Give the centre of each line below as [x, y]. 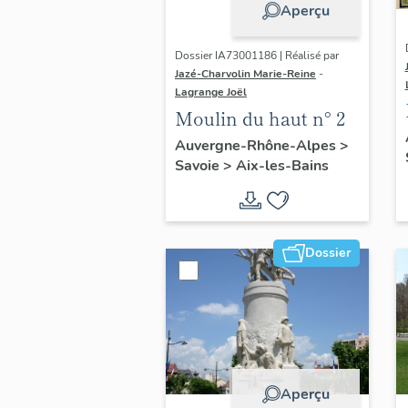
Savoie [199, 165]
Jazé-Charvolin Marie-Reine [245, 74]
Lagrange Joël [211, 92]
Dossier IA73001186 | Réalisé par [257, 56]
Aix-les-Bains [282, 165]
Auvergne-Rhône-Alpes [257, 145]
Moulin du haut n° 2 [260, 117]
